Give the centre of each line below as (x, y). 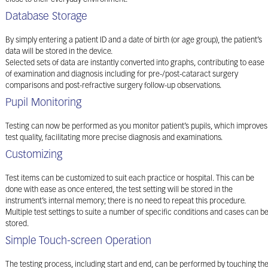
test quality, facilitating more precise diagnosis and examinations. (114, 138)
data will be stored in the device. (59, 52)
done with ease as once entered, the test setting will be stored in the (119, 190)
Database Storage (46, 17)
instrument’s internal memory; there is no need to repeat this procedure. (126, 201)
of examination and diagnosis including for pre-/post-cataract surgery (122, 74)
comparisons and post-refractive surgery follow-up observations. (113, 86)
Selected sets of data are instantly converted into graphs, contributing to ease (135, 63)
